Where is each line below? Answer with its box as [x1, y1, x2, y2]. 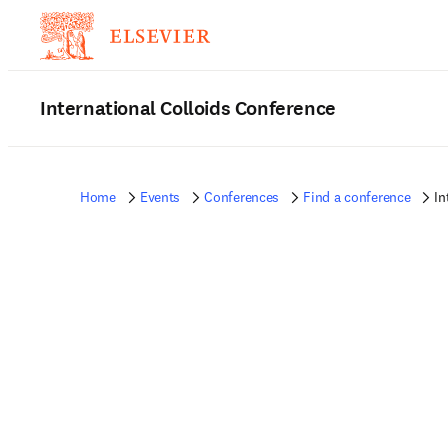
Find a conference [303, 188, 411, 206]
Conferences [204, 188, 280, 206]
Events [139, 188, 181, 206]
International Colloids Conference [40, 95, 336, 122]
